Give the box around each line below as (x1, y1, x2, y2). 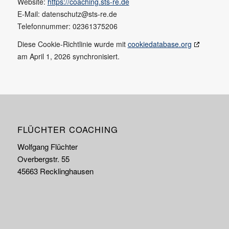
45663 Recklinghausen (17, 166, 94, 177)
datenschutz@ (41, 8, 88, 19)
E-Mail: (17, 8, 42, 19)
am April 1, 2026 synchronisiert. (17, 51, 120, 62)
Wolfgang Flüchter (17, 141, 78, 152)
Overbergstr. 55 (17, 153, 70, 165)
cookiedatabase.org (127, 39, 192, 50)
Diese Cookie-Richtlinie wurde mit (17, 39, 128, 50)
